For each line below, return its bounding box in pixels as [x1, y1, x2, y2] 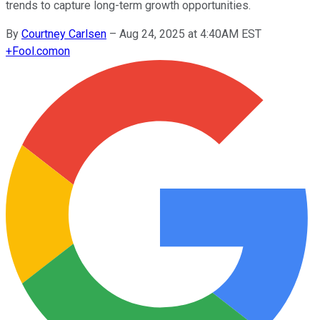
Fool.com [12, 44, 58, 58]
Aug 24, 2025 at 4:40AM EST [119, 26, 261, 41]
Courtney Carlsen [21, 26, 106, 41]
